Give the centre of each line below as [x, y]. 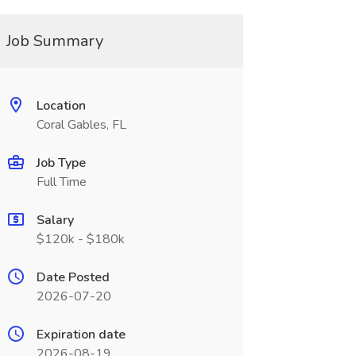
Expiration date [81, 335]
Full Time [61, 182]
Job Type [61, 163]
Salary [55, 220]
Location [61, 106]
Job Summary [54, 41]
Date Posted [73, 277]
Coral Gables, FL [81, 125]
